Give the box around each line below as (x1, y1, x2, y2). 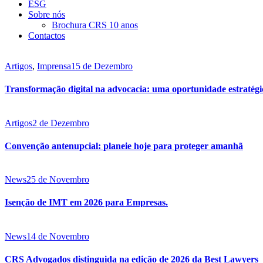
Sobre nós (28, 9, 65, 19)
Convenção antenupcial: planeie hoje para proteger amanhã (5, 140, 243, 151)
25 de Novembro (26, 174, 89, 185)
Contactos (28, 31, 65, 41)
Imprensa (37, 61, 71, 71)
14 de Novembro (26, 231, 89, 241)
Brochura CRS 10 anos (52, 20, 138, 30)
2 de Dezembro (32, 117, 89, 128)
